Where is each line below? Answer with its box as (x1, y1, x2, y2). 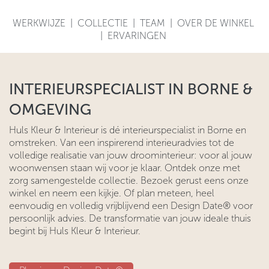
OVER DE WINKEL (177, 17, 254, 29)
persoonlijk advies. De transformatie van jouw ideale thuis (9, 212, 251, 224)
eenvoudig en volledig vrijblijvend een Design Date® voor (9, 199, 253, 211)
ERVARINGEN (107, 29, 166, 41)
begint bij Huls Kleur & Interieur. (9, 225, 141, 237)
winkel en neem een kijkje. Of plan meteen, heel (9, 187, 214, 199)
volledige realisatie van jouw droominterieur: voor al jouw (9, 149, 252, 161)
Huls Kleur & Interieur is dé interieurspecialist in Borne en (9, 124, 246, 136)
